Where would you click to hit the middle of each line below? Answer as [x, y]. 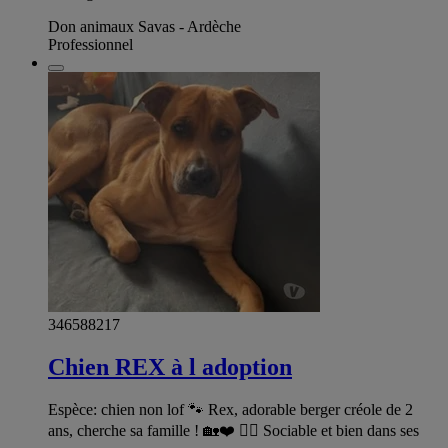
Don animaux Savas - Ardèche [144, 27]
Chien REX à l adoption [170, 367]
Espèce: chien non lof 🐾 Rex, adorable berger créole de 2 [230, 410]
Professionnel [90, 45]
